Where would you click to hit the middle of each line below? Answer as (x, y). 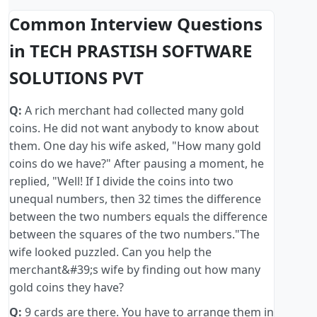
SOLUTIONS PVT (76, 78)
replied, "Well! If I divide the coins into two (121, 181)
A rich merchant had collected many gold (133, 111)
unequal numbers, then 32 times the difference (135, 199)
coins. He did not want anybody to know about (134, 128)
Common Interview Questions (136, 24)
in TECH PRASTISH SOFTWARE (131, 51)
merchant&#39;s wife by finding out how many (135, 270)
